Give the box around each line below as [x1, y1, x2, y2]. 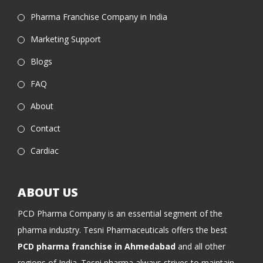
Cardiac [31, 145, 59, 157]
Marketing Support [31, 33, 101, 45]
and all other [176, 241, 225, 252]
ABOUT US [18, 184, 78, 201]
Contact [31, 123, 60, 134]
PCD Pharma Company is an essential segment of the [18, 208, 222, 220]
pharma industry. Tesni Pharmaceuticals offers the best [18, 224, 227, 236]
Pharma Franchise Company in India [31, 11, 167, 23]
